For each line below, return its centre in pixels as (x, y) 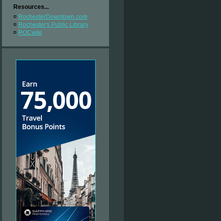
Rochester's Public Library (53, 25)
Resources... (31, 7)
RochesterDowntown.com (53, 17)
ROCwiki (30, 33)
